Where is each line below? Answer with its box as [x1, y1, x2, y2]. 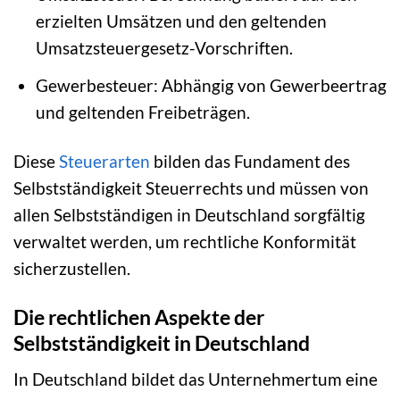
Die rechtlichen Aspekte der [13, 304, 264, 329]
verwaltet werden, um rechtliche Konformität [13, 230, 356, 252]
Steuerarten [59, 150, 150, 171]
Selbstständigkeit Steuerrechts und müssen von [13, 177, 369, 198]
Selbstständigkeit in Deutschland [13, 329, 310, 355]
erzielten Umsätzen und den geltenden [35, 11, 327, 32]
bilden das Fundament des [150, 150, 350, 171]
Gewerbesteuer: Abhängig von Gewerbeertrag [35, 74, 387, 96]
